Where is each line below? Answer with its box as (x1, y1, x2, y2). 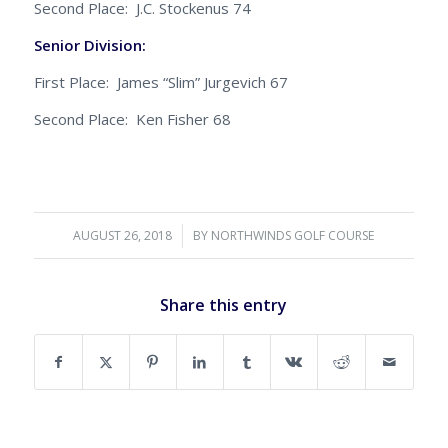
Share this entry (160, 294, 288, 317)
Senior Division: (33, 35, 206, 56)
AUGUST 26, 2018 (73, 227, 173, 245)
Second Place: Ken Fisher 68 (33, 108, 231, 129)
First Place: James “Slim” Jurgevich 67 (33, 71, 288, 92)
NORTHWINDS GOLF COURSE (211, 227, 375, 245)
